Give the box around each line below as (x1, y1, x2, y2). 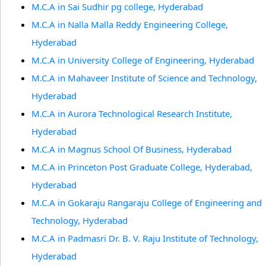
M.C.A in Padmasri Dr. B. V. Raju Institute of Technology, (31, 232, 258, 244)
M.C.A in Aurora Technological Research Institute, (31, 107, 232, 119)
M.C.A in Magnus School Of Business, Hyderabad (31, 143, 232, 155)
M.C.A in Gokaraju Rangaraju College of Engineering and (31, 197, 262, 208)
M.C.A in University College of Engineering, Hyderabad (31, 54, 254, 66)
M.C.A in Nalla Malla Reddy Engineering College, (31, 18, 228, 30)
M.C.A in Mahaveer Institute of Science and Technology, (31, 72, 257, 84)
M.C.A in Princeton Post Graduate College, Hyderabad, (31, 161, 252, 173)
